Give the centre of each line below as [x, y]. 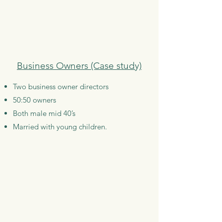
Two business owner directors [62, 86]
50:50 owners [34, 100]
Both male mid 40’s [44, 113]
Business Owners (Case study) [79, 66]
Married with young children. [60, 127]
